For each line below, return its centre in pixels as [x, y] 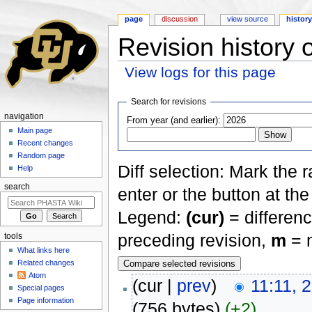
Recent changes [46, 143]
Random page [41, 156]
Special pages [41, 288]
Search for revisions [169, 101]
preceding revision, [194, 240]
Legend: [151, 217]
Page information [46, 301]
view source [247, 19]
